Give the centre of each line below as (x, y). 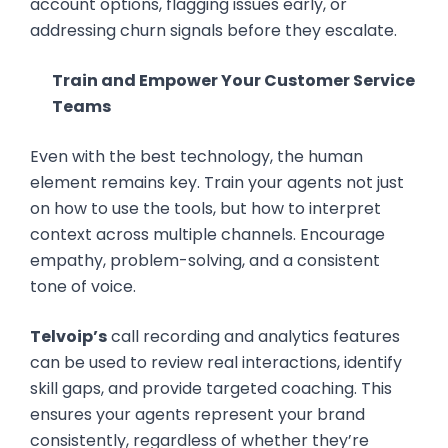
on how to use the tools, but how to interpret (205, 208)
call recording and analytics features (253, 336)
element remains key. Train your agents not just (217, 182)
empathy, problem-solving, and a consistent (205, 260)
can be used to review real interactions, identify (216, 362)
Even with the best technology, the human (196, 156)
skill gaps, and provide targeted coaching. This (211, 388)
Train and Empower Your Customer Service (233, 80)
